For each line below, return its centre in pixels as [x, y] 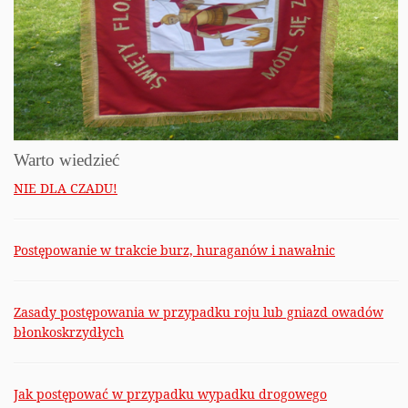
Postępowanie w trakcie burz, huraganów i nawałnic [174, 250]
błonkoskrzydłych [69, 332]
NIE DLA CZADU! [66, 189]
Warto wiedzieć [66, 160]
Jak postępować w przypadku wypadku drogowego [170, 394]
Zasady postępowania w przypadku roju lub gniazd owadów [199, 312]
